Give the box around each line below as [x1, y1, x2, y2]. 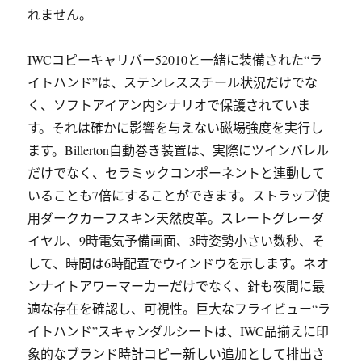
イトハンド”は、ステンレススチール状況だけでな [27, 74, 318, 90]
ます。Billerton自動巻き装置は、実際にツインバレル [27, 141, 330, 158]
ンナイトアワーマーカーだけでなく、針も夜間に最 [27, 277, 326, 294]
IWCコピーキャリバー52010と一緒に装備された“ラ [27, 51, 323, 68]
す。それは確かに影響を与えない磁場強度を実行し [27, 119, 324, 136]
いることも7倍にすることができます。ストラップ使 [27, 187, 330, 204]
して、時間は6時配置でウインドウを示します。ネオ [27, 255, 330, 271]
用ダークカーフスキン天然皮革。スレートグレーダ [27, 209, 325, 226]
